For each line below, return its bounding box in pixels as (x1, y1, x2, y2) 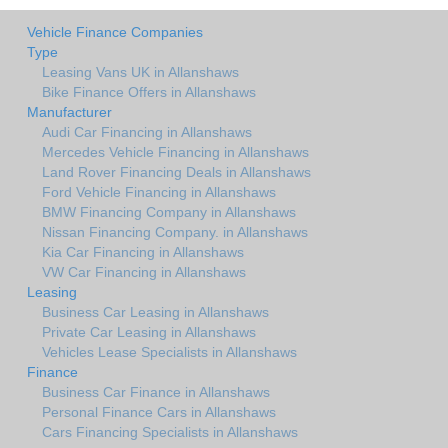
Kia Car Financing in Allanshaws (42, 243, 244, 260)
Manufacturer (27, 103, 112, 120)
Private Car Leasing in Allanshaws (42, 323, 256, 340)
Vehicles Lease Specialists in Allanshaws (42, 343, 297, 360)
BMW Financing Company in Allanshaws (42, 203, 296, 220)
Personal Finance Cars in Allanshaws (42, 403, 276, 420)
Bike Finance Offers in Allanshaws (42, 83, 256, 100)
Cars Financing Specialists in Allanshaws (42, 423, 298, 440)
